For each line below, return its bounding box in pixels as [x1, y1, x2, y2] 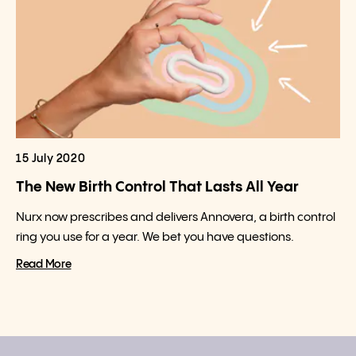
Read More [16, 259, 72, 270]
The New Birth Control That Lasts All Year [16, 180, 299, 195]
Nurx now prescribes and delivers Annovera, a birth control [16, 211, 335, 223]
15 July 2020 [16, 153, 86, 164]
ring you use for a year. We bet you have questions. [16, 231, 294, 243]
